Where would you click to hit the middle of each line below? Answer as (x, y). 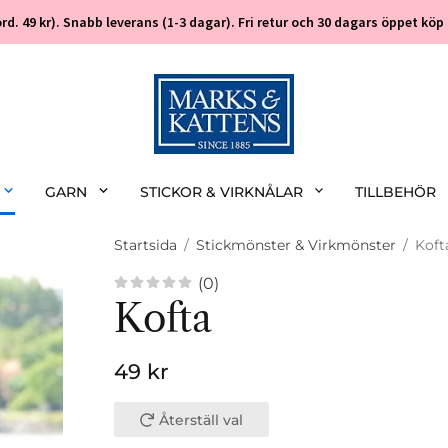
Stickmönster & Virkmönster (296, 245)
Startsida (145, 245)
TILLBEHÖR (396, 192)
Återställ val (201, 420)
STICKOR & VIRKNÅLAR (221, 192)
